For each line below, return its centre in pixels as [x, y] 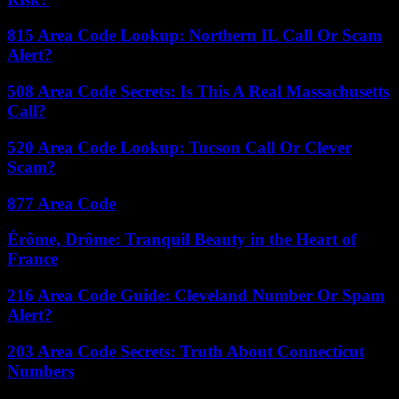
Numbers [41, 370]
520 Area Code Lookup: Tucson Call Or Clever [179, 147]
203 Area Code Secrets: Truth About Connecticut [186, 351]
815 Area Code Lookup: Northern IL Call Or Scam [195, 36]
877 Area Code [61, 203]
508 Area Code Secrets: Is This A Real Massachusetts [198, 92]
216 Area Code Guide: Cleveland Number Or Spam [196, 295]
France [33, 259]
